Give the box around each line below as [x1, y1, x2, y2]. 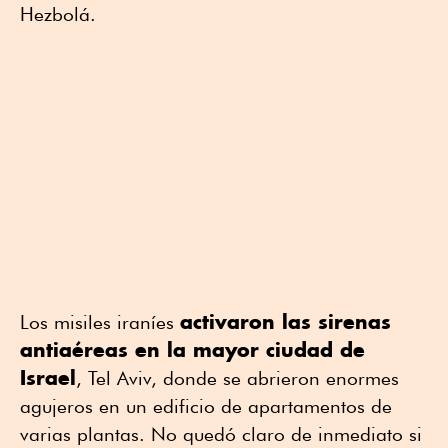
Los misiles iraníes [20, 311, 180, 334]
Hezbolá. [20, 3, 96, 26]
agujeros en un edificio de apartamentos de [20, 395, 392, 418]
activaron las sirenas [180, 309, 391, 335]
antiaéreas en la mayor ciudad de [20, 337, 365, 363]
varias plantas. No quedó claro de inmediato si [20, 423, 422, 446]
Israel [20, 365, 76, 391]
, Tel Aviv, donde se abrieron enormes [76, 367, 399, 390]
